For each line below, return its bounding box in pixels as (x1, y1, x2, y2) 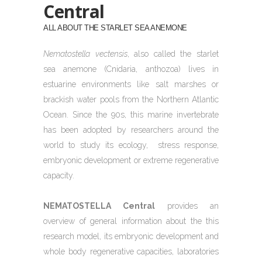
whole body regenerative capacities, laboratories (43, 247, 219, 257)
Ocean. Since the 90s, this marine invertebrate (43, 110, 219, 120)
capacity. (43, 171, 74, 181)
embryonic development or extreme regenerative (43, 156, 219, 166)
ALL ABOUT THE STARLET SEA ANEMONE (43, 23, 187, 33)
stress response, (157, 140, 219, 150)
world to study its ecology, (43, 140, 148, 150)
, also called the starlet (127, 49, 219, 59)
